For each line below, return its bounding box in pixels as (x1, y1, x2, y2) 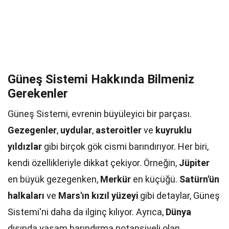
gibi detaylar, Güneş (138, 190, 220, 201)
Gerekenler (8, 86, 68, 101)
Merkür (100, 174, 131, 185)
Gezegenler (8, 125, 57, 135)
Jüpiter (179, 157, 210, 168)
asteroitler (96, 125, 142, 135)
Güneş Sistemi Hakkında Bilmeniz (8, 72, 194, 86)
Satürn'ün (179, 174, 219, 185)
